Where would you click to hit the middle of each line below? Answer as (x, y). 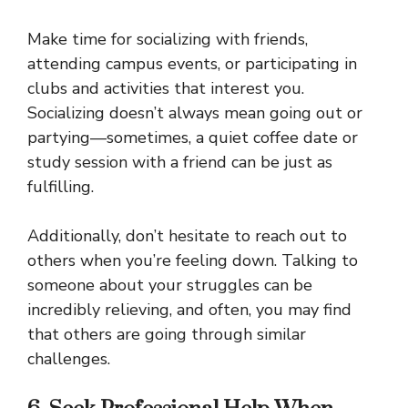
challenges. (69, 359)
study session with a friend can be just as (180, 163)
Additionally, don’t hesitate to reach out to (187, 236)
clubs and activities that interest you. (166, 89)
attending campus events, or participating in (192, 64)
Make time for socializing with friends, (168, 40)
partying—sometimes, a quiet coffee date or (193, 138)
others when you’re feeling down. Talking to (193, 261)
